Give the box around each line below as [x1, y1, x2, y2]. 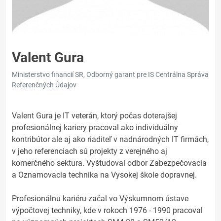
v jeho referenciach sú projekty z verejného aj [12, 147, 167, 156]
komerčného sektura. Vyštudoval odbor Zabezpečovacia [12, 158, 207, 168]
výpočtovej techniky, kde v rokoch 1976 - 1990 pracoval [12, 206, 203, 215]
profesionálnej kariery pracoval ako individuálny [12, 123, 178, 132]
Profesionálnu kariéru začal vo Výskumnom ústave [12, 194, 188, 203]
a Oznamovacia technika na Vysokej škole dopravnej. [12, 170, 197, 180]
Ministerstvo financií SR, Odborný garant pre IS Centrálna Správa [12, 71, 209, 78]
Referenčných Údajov [12, 81, 76, 89]
